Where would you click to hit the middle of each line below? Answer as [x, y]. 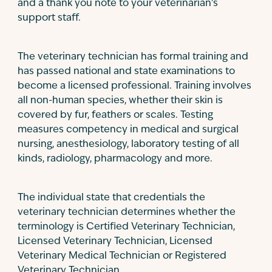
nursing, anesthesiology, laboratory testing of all [128, 144]
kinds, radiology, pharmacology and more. [115, 159]
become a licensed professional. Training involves [134, 86]
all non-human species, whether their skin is [120, 101]
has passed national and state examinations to [126, 72]
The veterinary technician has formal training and [133, 57]
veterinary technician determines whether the [127, 212]
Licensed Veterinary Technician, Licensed [115, 242]
